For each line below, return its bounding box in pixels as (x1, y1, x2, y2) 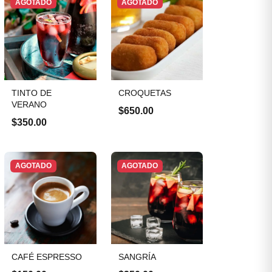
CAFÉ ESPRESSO (12, 251, 83, 262)
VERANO (12, 100, 47, 110)
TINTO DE (12, 88, 52, 98)
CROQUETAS (118, 88, 171, 98)
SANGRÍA (118, 251, 156, 262)
